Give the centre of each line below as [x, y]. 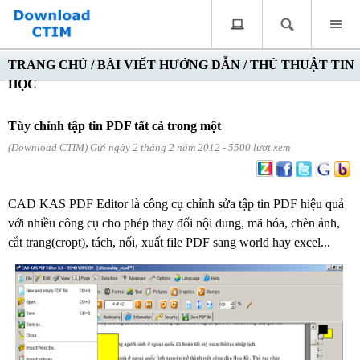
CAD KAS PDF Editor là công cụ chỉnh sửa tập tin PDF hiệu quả [176, 204]
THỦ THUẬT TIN [302, 65]
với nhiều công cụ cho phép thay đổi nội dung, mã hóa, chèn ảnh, [174, 223]
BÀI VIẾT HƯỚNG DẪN [169, 65]
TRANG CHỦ [48, 65]
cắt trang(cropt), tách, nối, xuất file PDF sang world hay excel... [169, 242]
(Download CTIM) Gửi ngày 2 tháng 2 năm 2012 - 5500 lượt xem [149, 147]
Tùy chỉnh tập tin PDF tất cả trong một [115, 126]
